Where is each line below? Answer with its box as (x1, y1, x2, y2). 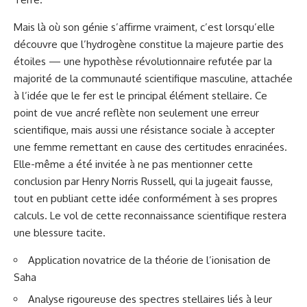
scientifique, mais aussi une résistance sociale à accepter (14, 123, 275, 136)
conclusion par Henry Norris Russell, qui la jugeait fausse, (14, 174, 273, 188)
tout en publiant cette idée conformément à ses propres (14, 191, 278, 205)
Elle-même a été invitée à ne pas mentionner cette (14, 157, 253, 171)
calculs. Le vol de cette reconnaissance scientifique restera (14, 208, 286, 222)
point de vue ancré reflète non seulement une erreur (14, 106, 259, 119)
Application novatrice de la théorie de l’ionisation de (28, 253, 271, 267)
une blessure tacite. (14, 225, 106, 239)
